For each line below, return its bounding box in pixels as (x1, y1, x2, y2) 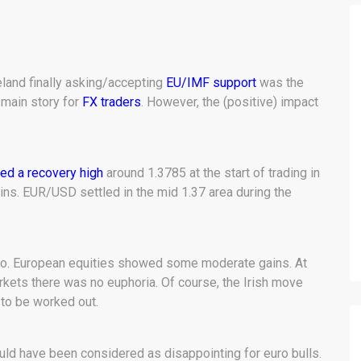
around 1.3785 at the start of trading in (103, 165, 320, 180)
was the (256, 75, 304, 90)
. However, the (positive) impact (141, 94, 318, 110)
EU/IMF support (166, 75, 256, 90)
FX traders (82, 94, 141, 110)
